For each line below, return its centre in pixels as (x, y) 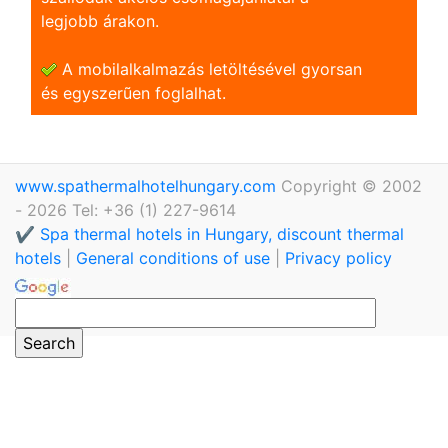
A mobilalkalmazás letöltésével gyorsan (209, 68)
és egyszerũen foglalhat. (133, 92)
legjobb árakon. (100, 20)
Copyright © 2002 (351, 185)
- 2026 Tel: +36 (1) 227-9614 (125, 209)
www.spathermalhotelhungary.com (148, 185)
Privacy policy (338, 257)
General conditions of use (173, 257)
